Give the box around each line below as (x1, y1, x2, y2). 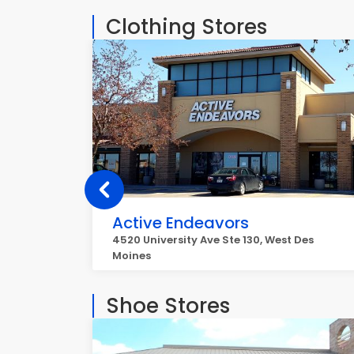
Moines (112, 248, 151, 263)
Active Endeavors (112, 212, 249, 234)
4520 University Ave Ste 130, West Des (112, 232, 314, 247)
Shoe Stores (106, 292, 230, 320)
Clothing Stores (106, 13, 267, 41)
